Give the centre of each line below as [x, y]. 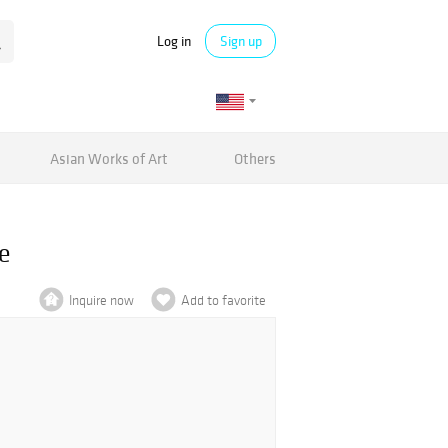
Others [254, 158]
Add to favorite [223, 300]
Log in [174, 40]
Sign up [240, 41]
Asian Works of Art [109, 158]
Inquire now [101, 300]
